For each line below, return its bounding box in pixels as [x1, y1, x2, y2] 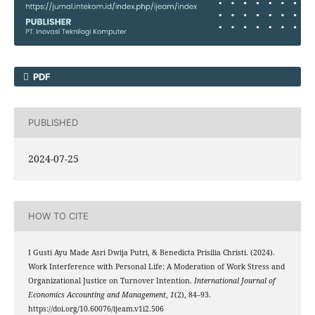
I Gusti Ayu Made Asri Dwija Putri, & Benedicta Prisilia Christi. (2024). [27, 247, 275, 257]
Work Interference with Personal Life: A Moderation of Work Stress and [27, 261, 285, 271]
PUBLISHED [27, 117, 78, 129]
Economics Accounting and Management [27, 289, 166, 300]
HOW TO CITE [27, 210, 89, 222]
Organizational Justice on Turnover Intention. [27, 275, 194, 285]
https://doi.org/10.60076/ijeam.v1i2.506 [27, 303, 164, 314]
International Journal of [193, 275, 275, 285]
